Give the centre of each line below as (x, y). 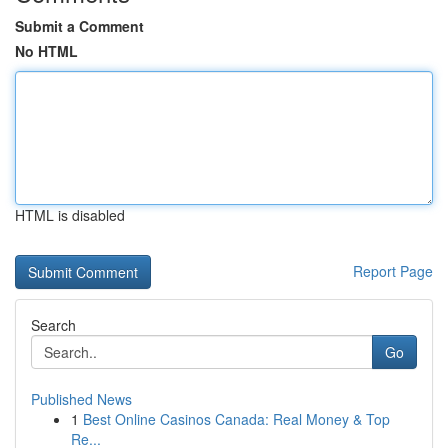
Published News (81, 399)
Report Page (393, 271)
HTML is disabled (70, 215)
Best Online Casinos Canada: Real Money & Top (236, 419)
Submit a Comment (79, 26)
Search (53, 325)
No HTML (46, 51)
